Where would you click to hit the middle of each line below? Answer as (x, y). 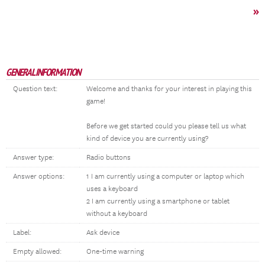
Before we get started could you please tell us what (166, 126)
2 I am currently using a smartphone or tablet (158, 201)
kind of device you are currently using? (147, 139)
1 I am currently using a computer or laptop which (165, 177)
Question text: (35, 89)
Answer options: (39, 177)
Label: (22, 233)
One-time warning (115, 252)
